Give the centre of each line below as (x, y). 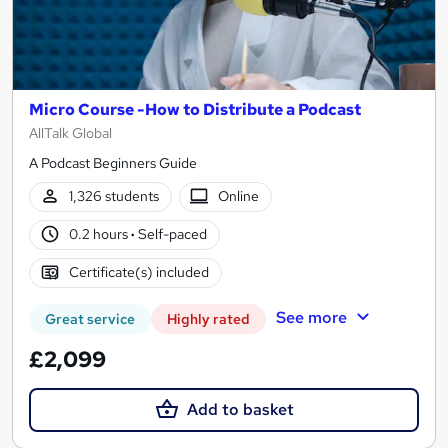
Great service (90, 318)
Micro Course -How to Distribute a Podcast (195, 109)
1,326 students (113, 196)
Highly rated (208, 318)
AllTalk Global (70, 132)
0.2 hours (99, 234)
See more (311, 317)
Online (239, 196)
